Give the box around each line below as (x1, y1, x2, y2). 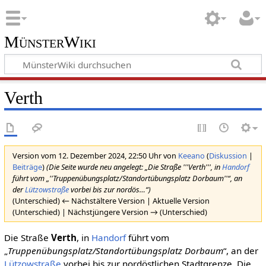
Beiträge (12, 161, 42, 172)
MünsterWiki (4, 33, 96, 51)
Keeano (178, 150, 205, 161)
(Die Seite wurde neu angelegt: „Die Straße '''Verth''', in (46, 161, 222, 172)
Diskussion (208, 150, 247, 161)
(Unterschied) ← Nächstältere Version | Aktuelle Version (12, 195, 210, 206)
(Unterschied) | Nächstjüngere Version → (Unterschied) (12, 206, 207, 217)
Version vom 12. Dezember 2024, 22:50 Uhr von (12, 150, 178, 161)
